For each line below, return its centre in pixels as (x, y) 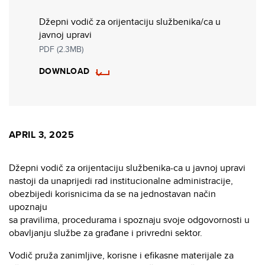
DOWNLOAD (64, 71)
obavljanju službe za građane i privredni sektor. (107, 233)
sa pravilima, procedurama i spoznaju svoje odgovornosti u (129, 220)
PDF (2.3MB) (61, 49)
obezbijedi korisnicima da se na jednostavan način (112, 194)
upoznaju (28, 207)
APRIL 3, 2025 (42, 135)
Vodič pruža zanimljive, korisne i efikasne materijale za (121, 256)
